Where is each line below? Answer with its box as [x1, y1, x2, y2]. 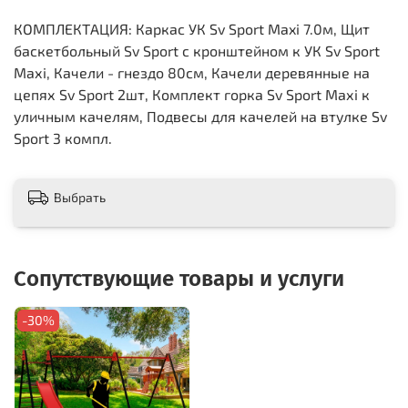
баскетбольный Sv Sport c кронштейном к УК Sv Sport [14, 41, 380, 59]
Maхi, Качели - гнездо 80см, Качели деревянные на [14, 63, 370, 81]
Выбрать [54, 189, 106, 206]
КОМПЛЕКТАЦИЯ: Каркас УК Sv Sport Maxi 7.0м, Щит [14, 19, 370, 37]
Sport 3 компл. [14, 128, 112, 147]
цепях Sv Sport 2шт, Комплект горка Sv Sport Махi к [14, 85, 370, 103]
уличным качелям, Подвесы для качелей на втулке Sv [14, 107, 387, 125]
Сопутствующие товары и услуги [14, 266, 344, 292]
